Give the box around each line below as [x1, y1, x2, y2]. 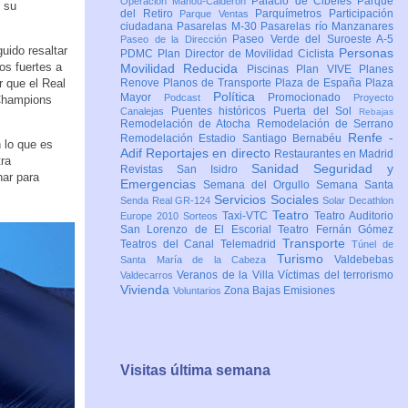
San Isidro [177, 163, 251, 177]
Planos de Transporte [163, 76, 275, 90]
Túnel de [352, 239, 394, 250]
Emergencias [120, 177, 203, 192]
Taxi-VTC [222, 209, 272, 223]
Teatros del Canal [120, 238, 220, 251]
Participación [329, 7, 394, 21]
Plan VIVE [296, 63, 360, 76]
